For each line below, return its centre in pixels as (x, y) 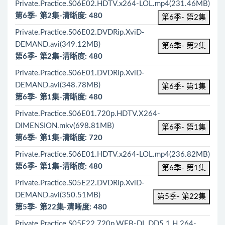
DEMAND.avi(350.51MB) (58, 195)
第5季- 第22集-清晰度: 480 (61, 207)
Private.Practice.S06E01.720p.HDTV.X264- (88, 114)
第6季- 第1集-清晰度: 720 (59, 138)
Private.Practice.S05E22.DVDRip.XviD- (80, 183)
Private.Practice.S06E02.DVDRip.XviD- (80, 32)
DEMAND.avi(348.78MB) (58, 85)
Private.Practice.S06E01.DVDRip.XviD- (80, 73)
